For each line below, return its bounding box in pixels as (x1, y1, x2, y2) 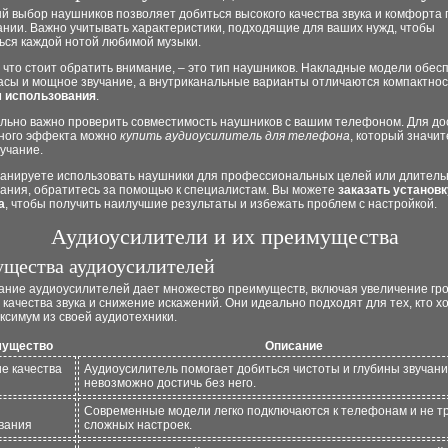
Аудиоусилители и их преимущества (50, 224, 399, 249)
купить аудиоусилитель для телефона (120, 129, 350, 143)
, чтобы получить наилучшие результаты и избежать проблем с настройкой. (5, 197, 437, 211)
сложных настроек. (84, 418, 192, 432)
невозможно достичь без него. (84, 376, 256, 390)
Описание (265, 339, 323, 353)
